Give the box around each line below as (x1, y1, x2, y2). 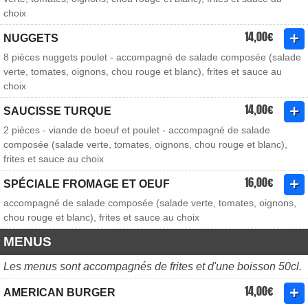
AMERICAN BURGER (3, 287, 115, 298)
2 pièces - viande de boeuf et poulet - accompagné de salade (3, 124, 270, 135)
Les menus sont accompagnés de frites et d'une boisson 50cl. (3, 261, 302, 272)
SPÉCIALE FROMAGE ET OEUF (3, 178, 170, 190)
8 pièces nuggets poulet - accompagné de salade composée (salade (3, 52, 301, 63)
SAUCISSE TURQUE (3, 105, 111, 117)
